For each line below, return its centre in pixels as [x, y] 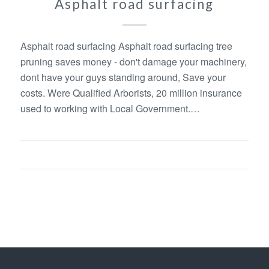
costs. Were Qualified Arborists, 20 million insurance [131, 92]
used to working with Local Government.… [110, 108]
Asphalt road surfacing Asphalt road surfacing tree [126, 46]
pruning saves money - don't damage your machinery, [133, 61]
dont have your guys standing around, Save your [123, 77]
